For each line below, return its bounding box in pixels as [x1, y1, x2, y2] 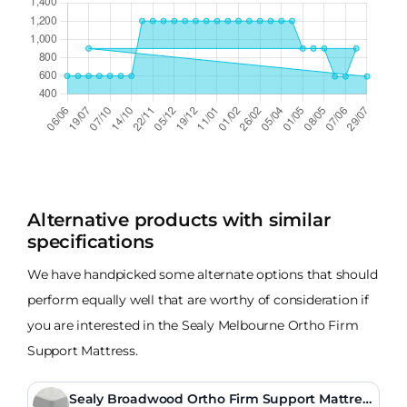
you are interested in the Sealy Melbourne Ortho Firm [27, 316, 359, 333]
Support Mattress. [27, 342, 138, 359]
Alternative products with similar [27, 208, 331, 231]
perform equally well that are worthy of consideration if [27, 291, 369, 308]
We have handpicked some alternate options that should [27, 265, 378, 283]
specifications [27, 230, 154, 253]
